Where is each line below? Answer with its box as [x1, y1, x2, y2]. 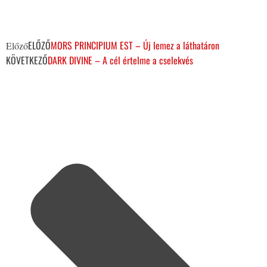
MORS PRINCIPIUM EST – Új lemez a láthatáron [51, 38, 219, 52]
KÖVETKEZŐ [6, 52, 48, 67]
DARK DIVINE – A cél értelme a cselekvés [48, 52, 193, 67]
